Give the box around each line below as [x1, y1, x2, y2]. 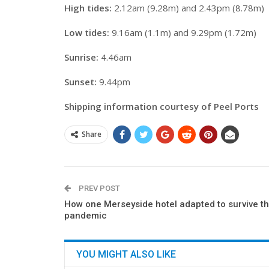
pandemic [64, 210, 107, 221]
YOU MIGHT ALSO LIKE [76, 249, 176, 260]
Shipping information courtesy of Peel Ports [64, 100, 259, 112]
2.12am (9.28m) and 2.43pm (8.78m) [112, 2, 264, 14]
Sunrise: [64, 51, 98, 63]
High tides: [64, 2, 112, 14]
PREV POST [77, 184, 120, 193]
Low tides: [64, 26, 109, 38]
